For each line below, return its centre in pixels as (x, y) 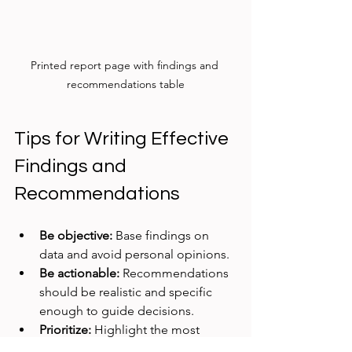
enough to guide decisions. (120, 310)
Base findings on (162, 235)
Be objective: (76, 235)
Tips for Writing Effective (123, 138)
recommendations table (126, 84)
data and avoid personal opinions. (137, 254)
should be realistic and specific (127, 291)
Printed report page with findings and (126, 65)
